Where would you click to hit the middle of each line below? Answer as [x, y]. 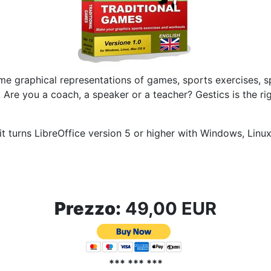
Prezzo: [88, 209]
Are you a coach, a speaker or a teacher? [100, 95]
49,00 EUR [169, 209]
